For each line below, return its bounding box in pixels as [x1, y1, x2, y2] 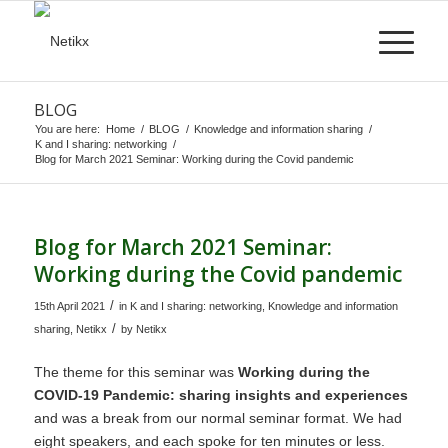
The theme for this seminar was [33, 363, 238, 380]
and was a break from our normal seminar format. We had [33, 409, 402, 426]
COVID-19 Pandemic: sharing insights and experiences [33, 386, 408, 403]
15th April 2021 [33, 300, 105, 312]
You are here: [34, 123, 100, 135]
